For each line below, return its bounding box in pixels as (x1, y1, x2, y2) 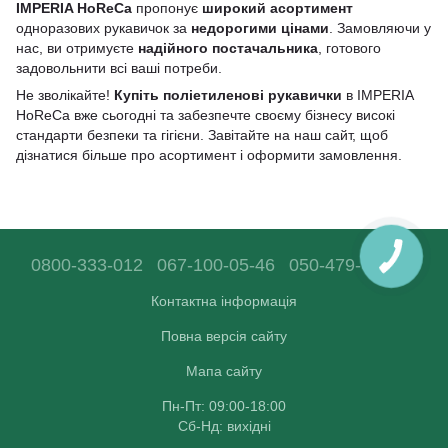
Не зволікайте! (16, 86, 114, 103)
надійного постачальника (138, 39, 318, 56)
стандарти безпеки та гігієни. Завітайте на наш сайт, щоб (16, 126, 388, 143)
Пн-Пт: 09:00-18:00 (162, 398, 286, 414)
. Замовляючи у (329, 19, 431, 36)
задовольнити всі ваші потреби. (16, 59, 222, 76)
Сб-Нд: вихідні (177, 418, 271, 434)
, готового (318, 39, 381, 56)
